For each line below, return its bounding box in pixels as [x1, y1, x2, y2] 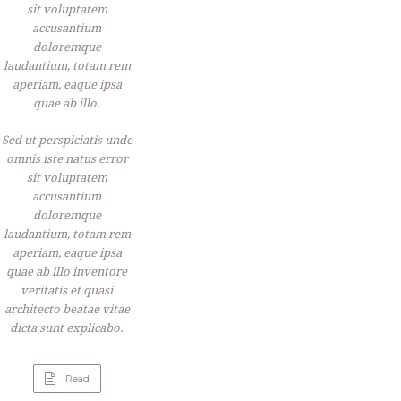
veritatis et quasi [21, 283, 114, 297]
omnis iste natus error [5, 151, 128, 166]
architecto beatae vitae [4, 302, 130, 316]
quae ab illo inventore [6, 264, 128, 278]
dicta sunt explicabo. [10, 320, 124, 335]
